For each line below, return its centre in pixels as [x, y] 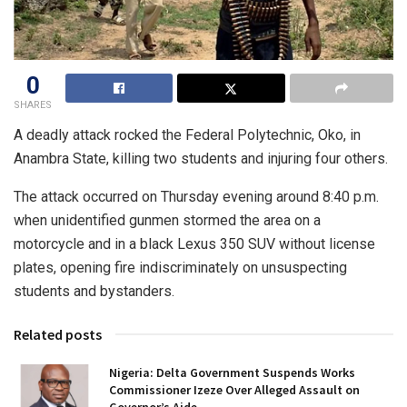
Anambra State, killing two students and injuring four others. [201, 158]
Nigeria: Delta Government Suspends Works [232, 372]
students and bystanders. [94, 291]
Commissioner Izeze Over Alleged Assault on [234, 389]
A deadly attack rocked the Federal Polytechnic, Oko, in [187, 134]
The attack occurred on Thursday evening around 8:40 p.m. [196, 196]
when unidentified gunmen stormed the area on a [167, 220]
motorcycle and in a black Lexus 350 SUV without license [194, 243]
